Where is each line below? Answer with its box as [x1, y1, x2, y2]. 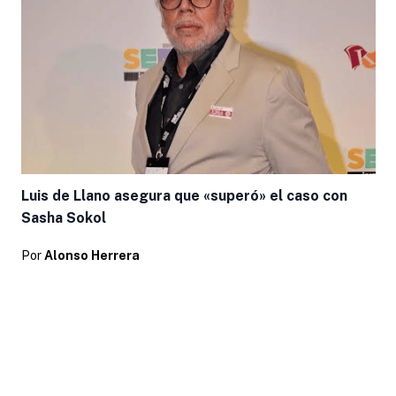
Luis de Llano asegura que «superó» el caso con [20, 187, 347, 204]
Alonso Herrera [43, 247, 140, 263]
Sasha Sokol [20, 209, 106, 226]
